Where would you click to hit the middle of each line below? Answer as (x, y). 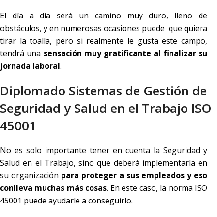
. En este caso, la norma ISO (157, 188)
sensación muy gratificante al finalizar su (125, 54)
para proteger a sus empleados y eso (134, 176)
